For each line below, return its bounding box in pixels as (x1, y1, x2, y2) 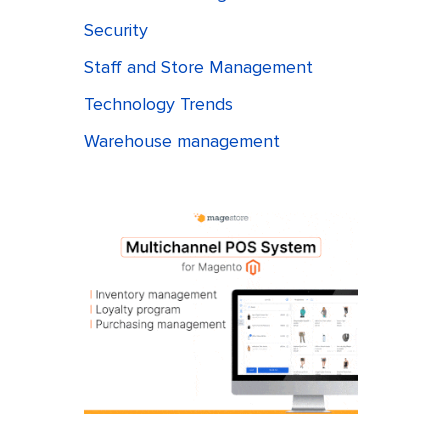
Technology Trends (84, 93, 234, 116)
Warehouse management (84, 130, 281, 153)
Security (84, 19, 149, 42)
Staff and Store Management (84, 56, 314, 79)
